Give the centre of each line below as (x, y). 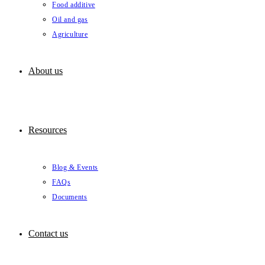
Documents (70, 197)
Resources (48, 130)
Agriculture (70, 34)
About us (46, 71)
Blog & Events (75, 167)
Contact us (48, 233)
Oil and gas (70, 20)
